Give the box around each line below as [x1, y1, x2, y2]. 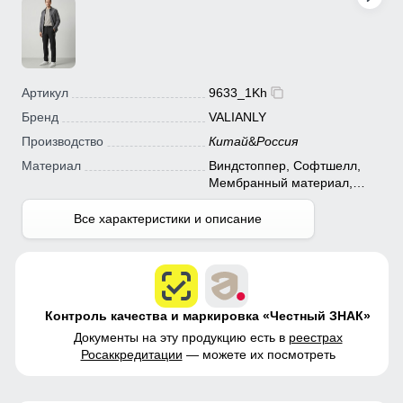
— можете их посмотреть [182, 346, 336, 362]
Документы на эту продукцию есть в [73, 329, 289, 345]
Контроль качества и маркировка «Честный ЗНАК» [45, 308, 371, 323]
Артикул [21, 85, 68, 100]
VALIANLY [208, 109, 266, 124]
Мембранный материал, [208, 175, 353, 190]
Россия [255, 133, 298, 148]
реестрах [288, 329, 343, 345]
